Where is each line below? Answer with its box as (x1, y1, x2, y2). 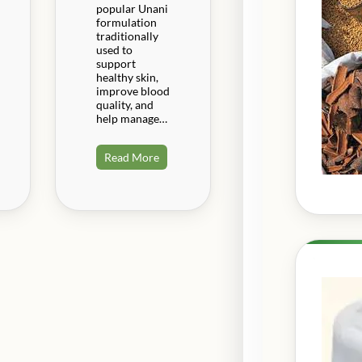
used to (95, 42, 133, 57)
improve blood (95, 83, 170, 98)
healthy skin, (95, 69, 158, 84)
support (95, 56, 136, 70)
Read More (103, 149, 159, 164)
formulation (95, 15, 157, 29)
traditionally (95, 28, 158, 43)
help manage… (95, 111, 167, 125)
